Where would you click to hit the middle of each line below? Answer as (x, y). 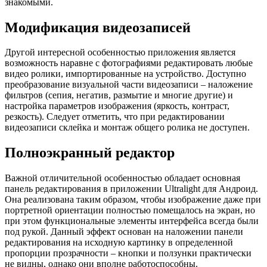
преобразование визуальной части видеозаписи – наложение (129, 85)
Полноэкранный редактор (90, 153)
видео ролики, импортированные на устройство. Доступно (125, 74)
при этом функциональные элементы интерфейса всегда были (132, 221)
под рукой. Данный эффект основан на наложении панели (124, 232)
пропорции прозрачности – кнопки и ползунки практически (128, 253)
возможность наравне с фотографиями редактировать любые (129, 63)
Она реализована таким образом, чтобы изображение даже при (133, 200)
